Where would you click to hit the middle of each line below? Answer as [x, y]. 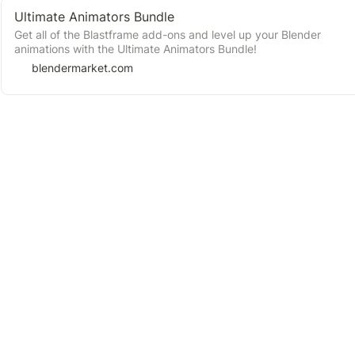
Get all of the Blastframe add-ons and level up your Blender [167, 34]
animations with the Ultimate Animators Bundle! [135, 49]
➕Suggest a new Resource [177, 338]
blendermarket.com [82, 68]
